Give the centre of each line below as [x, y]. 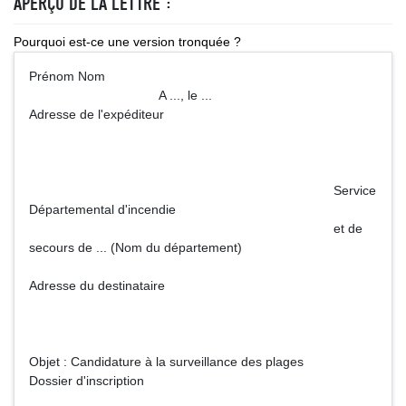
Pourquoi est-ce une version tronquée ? [127, 42]
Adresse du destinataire [97, 285]
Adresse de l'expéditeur [97, 114]
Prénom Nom [203, 76]
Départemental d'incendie [102, 209]
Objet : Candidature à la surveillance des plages [166, 362]
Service [203, 190]
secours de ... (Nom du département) [135, 247]
